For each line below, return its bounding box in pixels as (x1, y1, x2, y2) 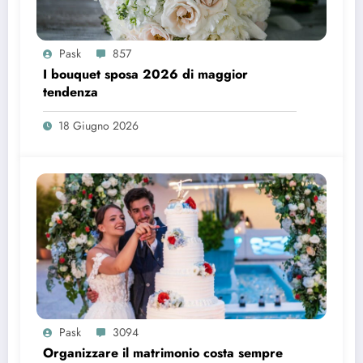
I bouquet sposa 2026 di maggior (43, 65, 248, 84)
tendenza (43, 83, 98, 102)
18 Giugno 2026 (58, 117, 139, 135)
